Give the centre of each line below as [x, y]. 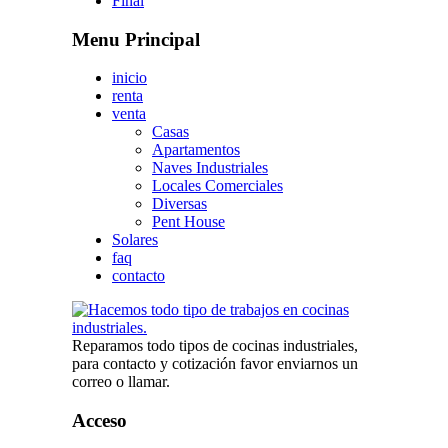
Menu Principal [136, 39]
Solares [135, 240]
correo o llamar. [121, 382]
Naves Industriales [210, 168]
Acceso [99, 421]
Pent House [188, 222]
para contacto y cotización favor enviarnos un [215, 364]
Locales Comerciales [217, 186]
